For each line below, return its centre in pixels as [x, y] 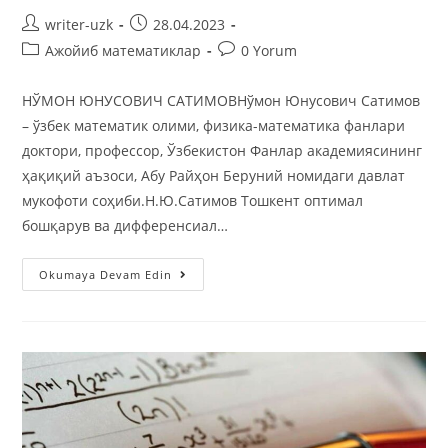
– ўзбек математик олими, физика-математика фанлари [214, 126]
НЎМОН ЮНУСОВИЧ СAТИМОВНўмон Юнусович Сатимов [221, 101]
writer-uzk [79, 25]
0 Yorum [269, 51]
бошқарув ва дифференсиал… [125, 226]
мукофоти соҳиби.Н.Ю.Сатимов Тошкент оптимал [193, 201]
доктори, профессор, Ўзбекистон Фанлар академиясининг [222, 151]
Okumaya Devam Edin [106, 275]
